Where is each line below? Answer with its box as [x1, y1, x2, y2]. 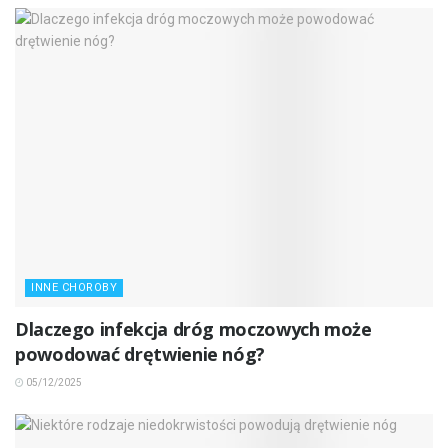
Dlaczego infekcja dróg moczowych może [15, 317, 372, 342]
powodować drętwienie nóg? [15, 342, 265, 367]
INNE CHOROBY [31, 281, 117, 295]
